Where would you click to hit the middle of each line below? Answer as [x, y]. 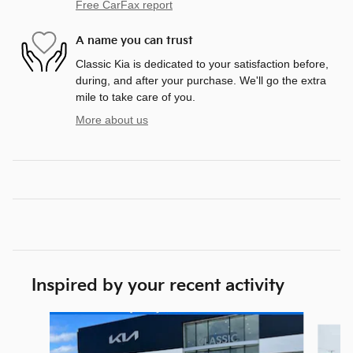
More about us [112, 119]
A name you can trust [134, 41]
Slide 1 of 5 [40, 319]
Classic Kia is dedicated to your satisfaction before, [202, 63]
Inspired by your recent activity [158, 285]
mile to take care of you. [136, 97]
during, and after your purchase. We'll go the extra [201, 80]
